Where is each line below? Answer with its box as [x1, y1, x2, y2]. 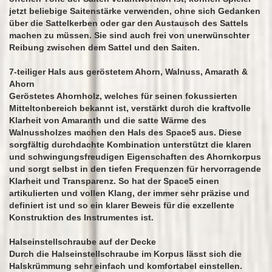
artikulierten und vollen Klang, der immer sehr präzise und [9, 188, 250, 198]
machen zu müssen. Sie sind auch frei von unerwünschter [9, 30, 250, 40]
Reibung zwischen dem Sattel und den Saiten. [9, 42, 200, 52]
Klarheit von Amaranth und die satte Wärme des [9, 115, 206, 125]
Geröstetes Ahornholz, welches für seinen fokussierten [9, 91, 237, 101]
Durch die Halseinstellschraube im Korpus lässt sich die [9, 249, 242, 259]
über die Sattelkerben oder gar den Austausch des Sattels [9, 18, 248, 28]
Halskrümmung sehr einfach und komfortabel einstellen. [9, 261, 242, 271]
